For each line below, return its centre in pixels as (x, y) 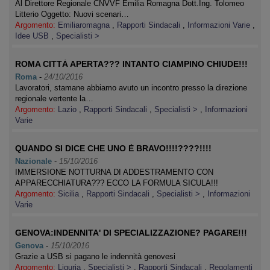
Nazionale (33, 161)
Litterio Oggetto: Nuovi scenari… (72, 14)
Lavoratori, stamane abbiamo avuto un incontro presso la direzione (131, 88)
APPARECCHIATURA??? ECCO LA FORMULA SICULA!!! (117, 183)
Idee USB (33, 36)
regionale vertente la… (54, 99)
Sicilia (70, 194)
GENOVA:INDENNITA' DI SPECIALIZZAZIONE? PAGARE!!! (131, 233)
